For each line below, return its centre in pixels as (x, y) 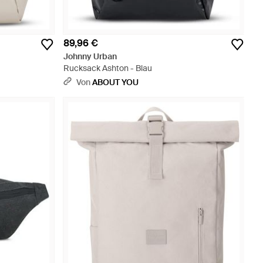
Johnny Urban (90, 56)
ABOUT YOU (115, 82)
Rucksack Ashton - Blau (108, 68)
